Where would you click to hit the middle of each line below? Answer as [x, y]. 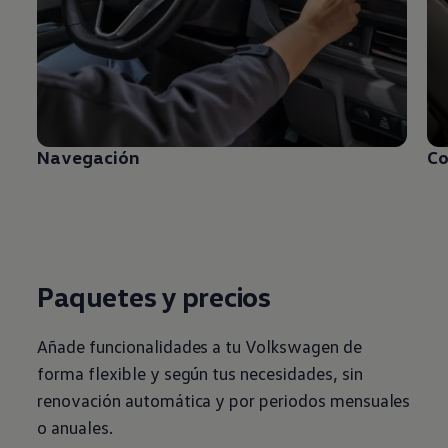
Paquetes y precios [154, 296]
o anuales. [75, 427]
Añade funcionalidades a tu [139, 346]
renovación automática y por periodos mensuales [224, 400]
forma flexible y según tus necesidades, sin [200, 373]
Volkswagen [292, 346]
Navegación [88, 157]
